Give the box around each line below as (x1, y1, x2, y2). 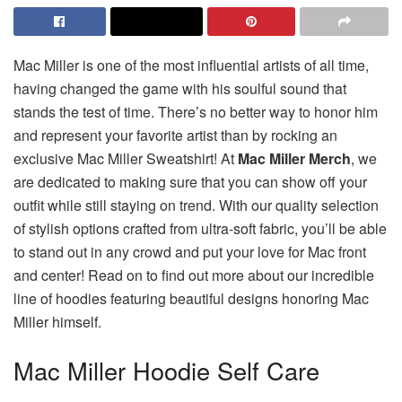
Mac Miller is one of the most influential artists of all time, (13, 54, 369, 75)
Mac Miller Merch (238, 147, 351, 169)
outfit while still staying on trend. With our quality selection (13, 194, 379, 215)
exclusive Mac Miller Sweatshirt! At (13, 147, 238, 169)
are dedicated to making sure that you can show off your (13, 170, 367, 192)
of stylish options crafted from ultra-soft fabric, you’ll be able (13, 217, 387, 239)
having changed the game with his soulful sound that (13, 77, 346, 99)
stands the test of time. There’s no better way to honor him (13, 100, 378, 122)
